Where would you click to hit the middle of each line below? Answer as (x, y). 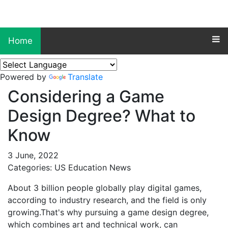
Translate (85, 77)
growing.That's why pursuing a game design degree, (108, 212)
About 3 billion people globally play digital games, (105, 188)
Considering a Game (86, 96)
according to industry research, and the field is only (107, 200)
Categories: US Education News (69, 167)
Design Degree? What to (102, 116)
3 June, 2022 (33, 155)
